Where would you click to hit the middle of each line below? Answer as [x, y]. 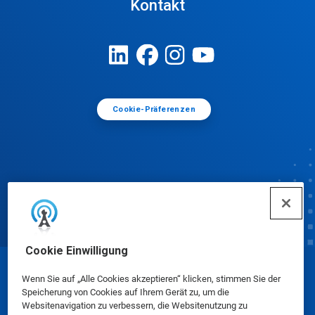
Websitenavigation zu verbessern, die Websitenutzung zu [134, 306]
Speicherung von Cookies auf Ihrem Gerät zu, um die [125, 292]
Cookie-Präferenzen [154, 110]
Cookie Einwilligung [76, 251]
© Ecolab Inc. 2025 [157, 278]
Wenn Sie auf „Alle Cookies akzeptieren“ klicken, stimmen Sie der [151, 279]
